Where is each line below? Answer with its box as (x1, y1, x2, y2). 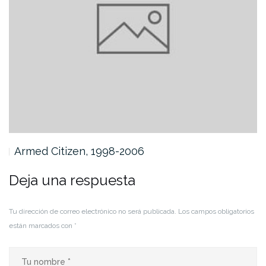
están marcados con (9, 221, 74, 230)
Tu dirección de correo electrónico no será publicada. (9, 207, 176, 216)
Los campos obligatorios (178, 207, 254, 216)
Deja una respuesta (9, 171, 135, 189)
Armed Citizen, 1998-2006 (14, 144, 144, 157)
